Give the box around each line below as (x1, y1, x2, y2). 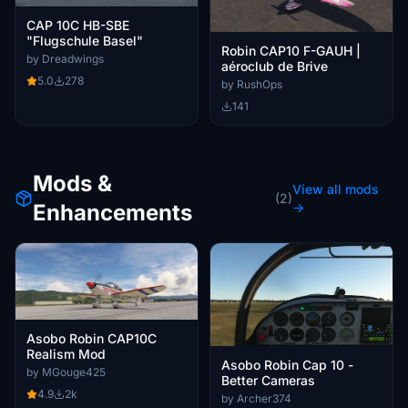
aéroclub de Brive (221, 58, 328, 75)
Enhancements (32, 199, 192, 227)
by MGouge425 (26, 365, 106, 380)
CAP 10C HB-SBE (26, 16, 129, 33)
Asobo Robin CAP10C (26, 331, 157, 347)
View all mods (291, 181, 379, 198)
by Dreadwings (26, 51, 104, 66)
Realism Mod (26, 346, 106, 362)
